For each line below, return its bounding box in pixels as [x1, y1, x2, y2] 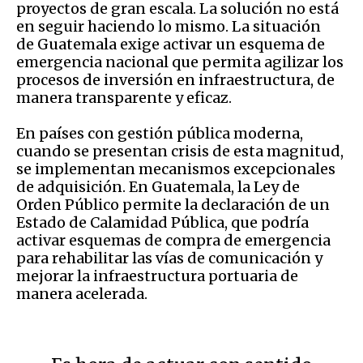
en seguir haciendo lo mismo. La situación [16, 16, 321, 36]
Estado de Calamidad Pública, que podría [16, 212, 309, 232]
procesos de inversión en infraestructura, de [16, 70, 335, 89]
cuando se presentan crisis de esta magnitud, [16, 141, 344, 160]
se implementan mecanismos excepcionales [16, 159, 335, 178]
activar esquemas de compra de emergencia [16, 230, 331, 250]
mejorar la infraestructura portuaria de [16, 266, 298, 285]
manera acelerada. [16, 284, 147, 303]
